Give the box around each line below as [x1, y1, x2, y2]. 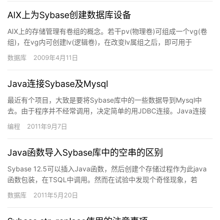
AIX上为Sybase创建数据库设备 [7, 10, 131, 20]
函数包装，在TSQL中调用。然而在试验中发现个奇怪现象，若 [7, 175, 197, 184]
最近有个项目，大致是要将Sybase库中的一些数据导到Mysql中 [7, 96, 202, 104]
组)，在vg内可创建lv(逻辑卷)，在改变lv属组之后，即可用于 [7, 38, 192, 46]
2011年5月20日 [33, 191, 78, 199]
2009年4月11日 [33, 54, 78, 61]
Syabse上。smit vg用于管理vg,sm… [7, 49, 122, 57]
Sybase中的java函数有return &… [7, 186, 110, 194]
